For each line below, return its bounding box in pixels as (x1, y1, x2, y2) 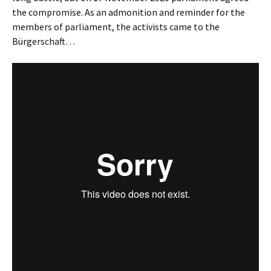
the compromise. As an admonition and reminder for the (12, 6, 245, 19)
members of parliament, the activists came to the (12, 21, 220, 33)
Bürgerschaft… (12, 35, 75, 48)
